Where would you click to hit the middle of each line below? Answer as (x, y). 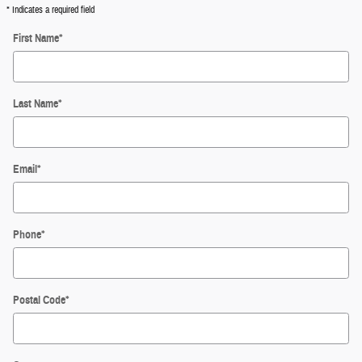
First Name (36, 39)
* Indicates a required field (51, 10)
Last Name (36, 104)
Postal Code (39, 301)
